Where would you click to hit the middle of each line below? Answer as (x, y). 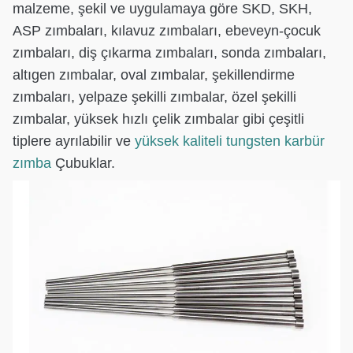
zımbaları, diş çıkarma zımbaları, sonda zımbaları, (169, 52)
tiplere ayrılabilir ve (74, 141)
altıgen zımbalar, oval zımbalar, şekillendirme (154, 74)
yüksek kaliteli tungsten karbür (230, 141)
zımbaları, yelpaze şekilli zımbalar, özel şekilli (154, 97)
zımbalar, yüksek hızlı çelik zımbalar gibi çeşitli (158, 119)
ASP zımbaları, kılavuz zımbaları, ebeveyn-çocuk (167, 30)
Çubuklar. (83, 163)
